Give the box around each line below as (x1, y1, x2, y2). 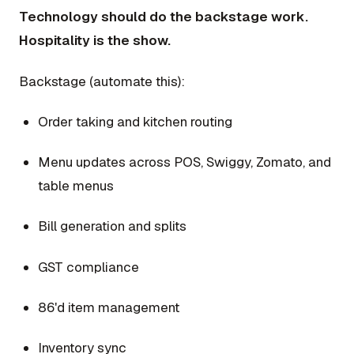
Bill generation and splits (38, 217, 186, 235)
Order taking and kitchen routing (38, 112, 232, 130)
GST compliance (38, 258, 139, 276)
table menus (38, 177, 114, 195)
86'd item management (38, 298, 179, 316)
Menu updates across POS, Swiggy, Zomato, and (38, 153, 331, 171)
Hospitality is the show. (19, 32, 171, 50)
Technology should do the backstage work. (19, 8, 308, 26)
